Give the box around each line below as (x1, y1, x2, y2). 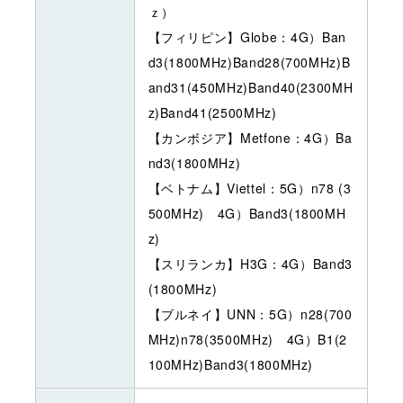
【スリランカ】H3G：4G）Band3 (148, 254, 353, 273)
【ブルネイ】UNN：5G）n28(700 (148, 304, 353, 323)
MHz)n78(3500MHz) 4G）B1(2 (148, 329, 348, 348)
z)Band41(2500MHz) (148, 103, 277, 121)
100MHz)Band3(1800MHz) (148, 354, 314, 373)
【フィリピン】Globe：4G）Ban (148, 27, 346, 46)
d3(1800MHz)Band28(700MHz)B (148, 52, 351, 71)
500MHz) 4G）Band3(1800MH (148, 203, 346, 222)
